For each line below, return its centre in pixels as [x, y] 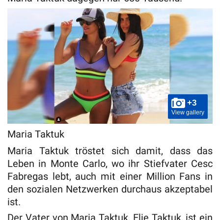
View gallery [188, 112]
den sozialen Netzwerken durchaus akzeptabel [110, 189]
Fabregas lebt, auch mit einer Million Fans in [110, 176]
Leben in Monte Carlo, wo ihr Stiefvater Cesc [110, 163]
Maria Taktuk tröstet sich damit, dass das [110, 151]
